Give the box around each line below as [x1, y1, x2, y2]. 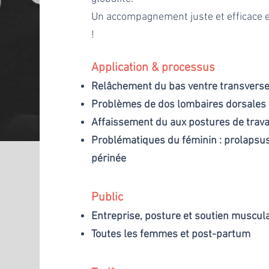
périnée [91, 152, 127, 165]
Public [91, 190, 127, 205]
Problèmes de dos [91, 98, 178, 111]
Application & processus [91, 60, 219, 75]
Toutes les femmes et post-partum [91, 228, 251, 241]
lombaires [177, 98, 224, 111]
